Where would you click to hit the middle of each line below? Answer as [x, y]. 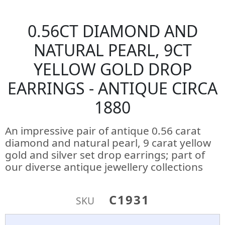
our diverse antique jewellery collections [104, 167]
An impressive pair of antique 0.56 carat [103, 131]
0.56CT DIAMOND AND [113, 31]
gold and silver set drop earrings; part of [105, 155]
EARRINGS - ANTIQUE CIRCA [113, 88]
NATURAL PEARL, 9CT [113, 50]
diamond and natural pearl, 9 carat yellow [108, 143]
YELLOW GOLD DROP [113, 69]
